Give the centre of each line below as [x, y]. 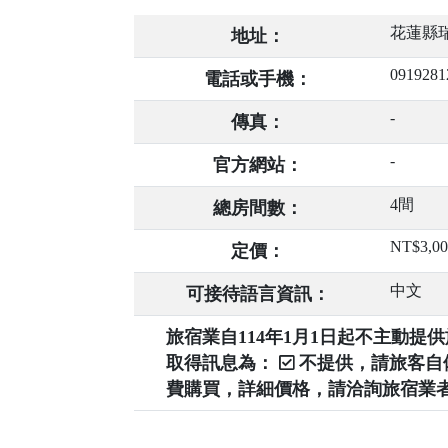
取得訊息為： [222, 363]
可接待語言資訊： [258, 294]
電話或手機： [258, 79]
